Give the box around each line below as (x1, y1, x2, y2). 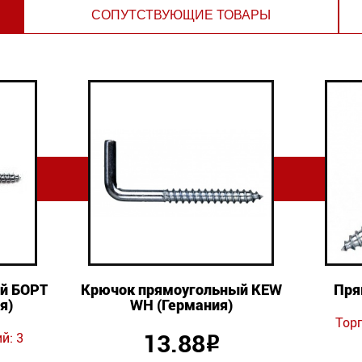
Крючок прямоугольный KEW (80, 280, 282, 299)
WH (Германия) (129, 295, 233, 314)
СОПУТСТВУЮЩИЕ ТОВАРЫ (91, 8, 271, 22)
